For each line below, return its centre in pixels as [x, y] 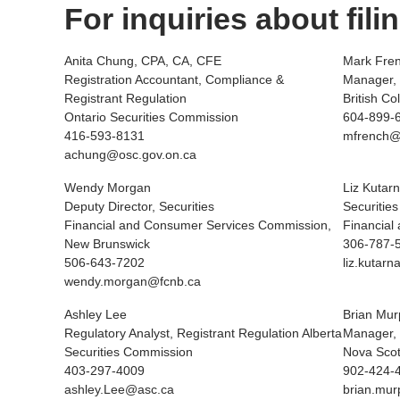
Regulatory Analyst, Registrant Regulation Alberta [203, 333]
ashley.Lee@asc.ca [119, 389]
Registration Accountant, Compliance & [174, 79]
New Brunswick [107, 244]
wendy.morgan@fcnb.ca [133, 281]
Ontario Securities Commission [151, 117]
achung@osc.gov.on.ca [130, 154]
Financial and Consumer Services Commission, [198, 225]
